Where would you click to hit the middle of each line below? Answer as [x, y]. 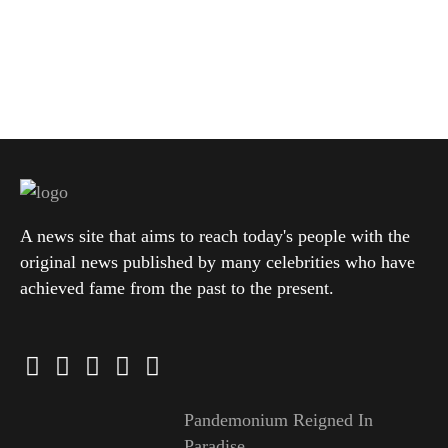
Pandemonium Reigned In [278, 420]
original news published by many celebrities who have [217, 262]
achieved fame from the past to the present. [177, 288]
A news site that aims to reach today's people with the [215, 236]
